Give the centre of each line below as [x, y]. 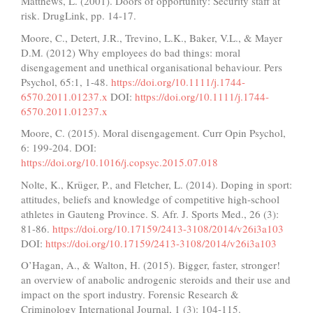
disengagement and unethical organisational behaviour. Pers [152, 67]
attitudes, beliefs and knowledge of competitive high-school [150, 199]
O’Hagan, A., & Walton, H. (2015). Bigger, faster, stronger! [151, 265]
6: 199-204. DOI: [59, 148]
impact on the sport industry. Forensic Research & [130, 294]
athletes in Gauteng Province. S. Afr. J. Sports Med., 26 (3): [150, 213]
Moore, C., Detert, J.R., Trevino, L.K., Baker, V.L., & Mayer [152, 37]
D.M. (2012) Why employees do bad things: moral [131, 52]
